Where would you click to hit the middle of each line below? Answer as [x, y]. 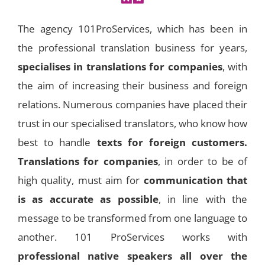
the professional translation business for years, [132, 48]
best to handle [57, 143]
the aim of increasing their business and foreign [132, 86]
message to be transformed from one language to [132, 218]
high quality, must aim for [81, 180]
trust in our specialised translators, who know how [132, 124]
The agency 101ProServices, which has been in [132, 29]
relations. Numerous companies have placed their [132, 105]
